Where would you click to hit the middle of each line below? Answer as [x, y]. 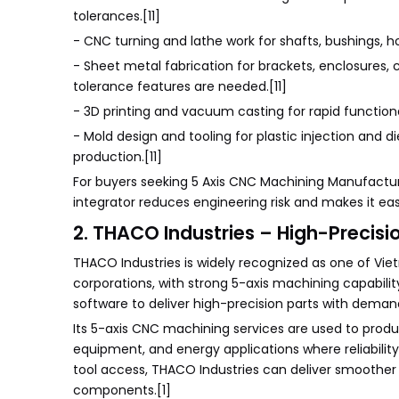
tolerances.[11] [117, 16]
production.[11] [118, 157]
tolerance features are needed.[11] [180, 86]
